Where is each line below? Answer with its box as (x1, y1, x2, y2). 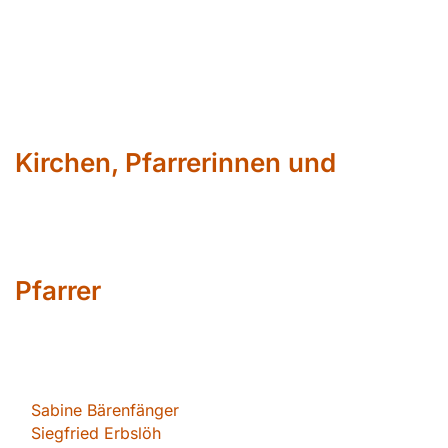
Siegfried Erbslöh (31, 423, 161, 444)
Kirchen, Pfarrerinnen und (15, 147, 336, 179)
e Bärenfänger (73, 400, 179, 421)
